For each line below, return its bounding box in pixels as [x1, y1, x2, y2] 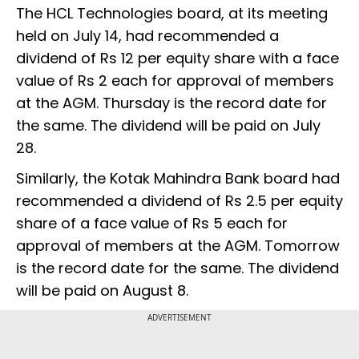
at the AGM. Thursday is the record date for [16, 93, 327, 114]
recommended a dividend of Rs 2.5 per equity [16, 191, 343, 212]
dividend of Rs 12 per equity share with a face [16, 48, 339, 69]
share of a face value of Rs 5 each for [16, 213, 288, 234]
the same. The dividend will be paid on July [16, 115, 321, 136]
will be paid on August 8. [16, 280, 188, 301]
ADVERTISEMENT [147, 312, 212, 324]
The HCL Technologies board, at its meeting [16, 3, 328, 24]
